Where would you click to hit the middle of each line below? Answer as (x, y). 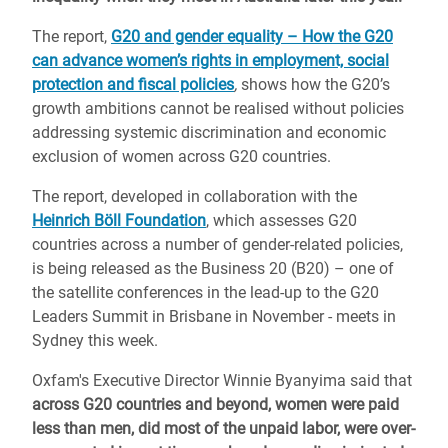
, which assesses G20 (281, 220)
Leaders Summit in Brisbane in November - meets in (214, 316)
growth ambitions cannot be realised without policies (218, 108)
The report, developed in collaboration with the (194, 196)
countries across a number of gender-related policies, (217, 244)
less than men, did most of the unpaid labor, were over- (223, 428)
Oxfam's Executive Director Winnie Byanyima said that (222, 380)
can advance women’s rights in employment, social (210, 60)
